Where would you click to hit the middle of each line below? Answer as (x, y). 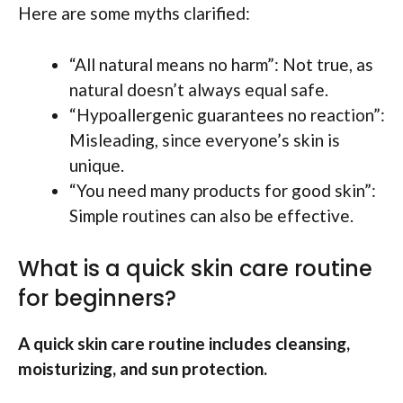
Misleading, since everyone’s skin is (205, 139)
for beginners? (97, 299)
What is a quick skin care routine (195, 269)
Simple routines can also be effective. (211, 215)
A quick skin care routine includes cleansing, (184, 344)
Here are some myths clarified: (134, 13)
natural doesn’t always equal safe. (199, 89)
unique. (97, 165)
